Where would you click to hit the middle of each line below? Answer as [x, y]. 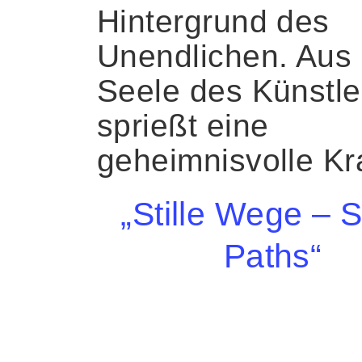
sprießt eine [183, 125]
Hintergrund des [213, 21]
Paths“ [273, 256]
